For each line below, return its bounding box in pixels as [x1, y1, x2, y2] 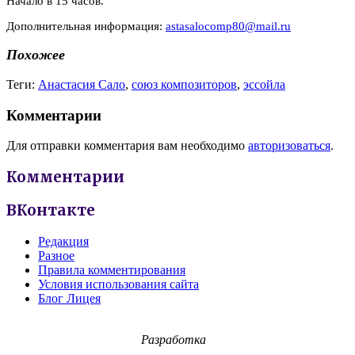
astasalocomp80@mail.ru [166, 19, 291, 32]
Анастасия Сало [38, 77, 125, 91]
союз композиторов [132, 77, 237, 91]
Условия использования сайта [38, 277, 199, 291]
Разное [38, 248, 74, 262]
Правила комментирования [38, 262, 185, 277]
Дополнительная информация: [6, 19, 166, 32]
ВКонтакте [6, 200, 95, 219]
